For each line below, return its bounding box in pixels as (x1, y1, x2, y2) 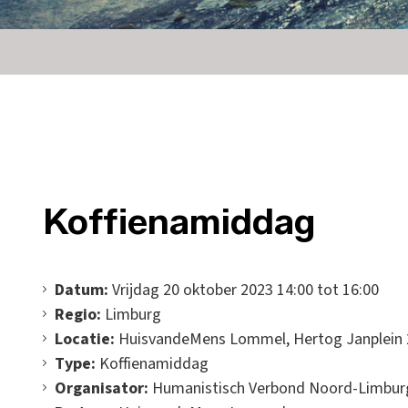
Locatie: (55, 328, 115, 351)
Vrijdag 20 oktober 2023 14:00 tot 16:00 (108, 279, 379, 301)
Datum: (55, 279, 108, 301)
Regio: (55, 303, 101, 326)
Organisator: (55, 377, 152, 400)
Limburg (101, 303, 161, 326)
